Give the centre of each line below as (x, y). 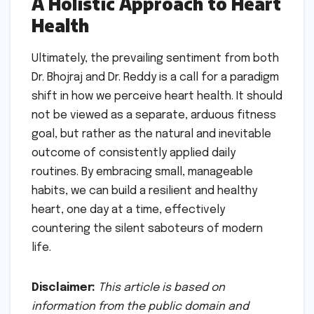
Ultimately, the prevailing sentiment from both (155, 59)
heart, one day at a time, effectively (128, 210)
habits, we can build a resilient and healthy (144, 191)
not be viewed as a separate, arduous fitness (154, 116)
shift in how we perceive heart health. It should (157, 97)
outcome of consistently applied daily (134, 153)
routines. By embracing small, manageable (142, 172)
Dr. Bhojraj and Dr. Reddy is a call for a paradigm (155, 78)
